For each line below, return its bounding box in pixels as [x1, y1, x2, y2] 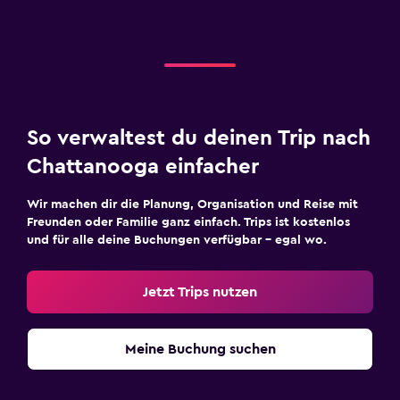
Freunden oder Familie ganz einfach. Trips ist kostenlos [27, 216, 350, 229]
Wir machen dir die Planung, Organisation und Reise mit [27, 198, 358, 211]
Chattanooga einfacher [27, 156, 259, 178]
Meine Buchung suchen [124, 342, 276, 356]
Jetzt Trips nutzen [143, 285, 257, 299]
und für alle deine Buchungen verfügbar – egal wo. [27, 234, 327, 246]
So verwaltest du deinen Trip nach [27, 128, 371, 149]
